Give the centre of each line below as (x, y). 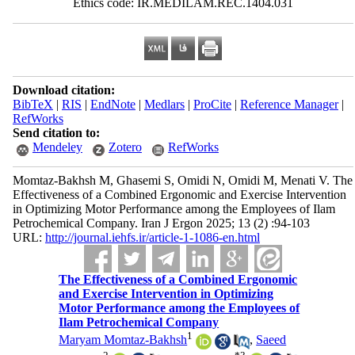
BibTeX (32, 104)
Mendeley (57, 147)
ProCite (212, 104)
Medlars (164, 104)
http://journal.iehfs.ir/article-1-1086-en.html (152, 237)
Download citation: (63, 90)
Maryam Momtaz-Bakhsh (123, 340)
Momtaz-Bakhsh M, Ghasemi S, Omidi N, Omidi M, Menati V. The (182, 180)
